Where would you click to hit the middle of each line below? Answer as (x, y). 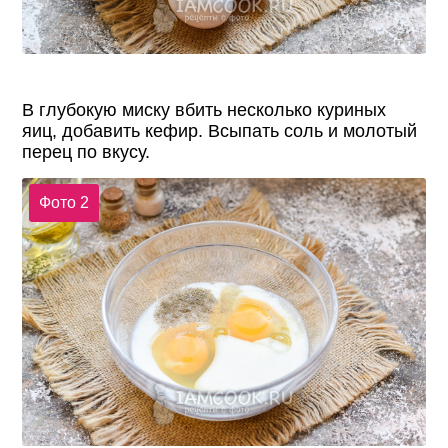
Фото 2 (63, 203)
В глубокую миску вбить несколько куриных (204, 109)
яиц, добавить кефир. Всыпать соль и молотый (220, 130)
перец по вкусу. (86, 151)
